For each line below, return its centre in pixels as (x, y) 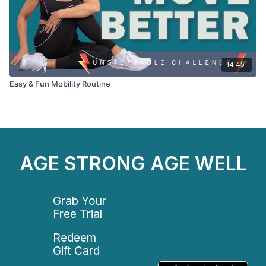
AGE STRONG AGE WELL (133, 164)
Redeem (74, 237)
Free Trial (77, 214)
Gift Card (76, 251)
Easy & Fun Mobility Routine (60, 83)
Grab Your (79, 201)
